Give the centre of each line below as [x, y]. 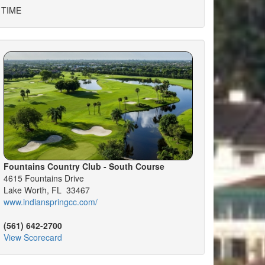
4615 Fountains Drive [44, 178]
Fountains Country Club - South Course [84, 166]
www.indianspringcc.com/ [51, 201]
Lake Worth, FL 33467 [47, 190]
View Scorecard [33, 237]
